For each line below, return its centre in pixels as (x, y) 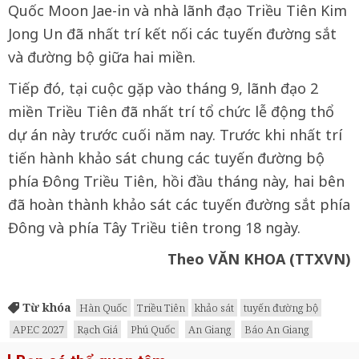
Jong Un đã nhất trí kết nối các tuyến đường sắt (172, 33)
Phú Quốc (153, 329)
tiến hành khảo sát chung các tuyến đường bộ (166, 157)
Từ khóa (45, 307)
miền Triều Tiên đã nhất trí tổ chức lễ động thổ (171, 111)
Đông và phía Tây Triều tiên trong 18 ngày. (154, 227)
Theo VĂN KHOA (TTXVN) (259, 258)
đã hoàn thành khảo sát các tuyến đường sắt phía (179, 204)
